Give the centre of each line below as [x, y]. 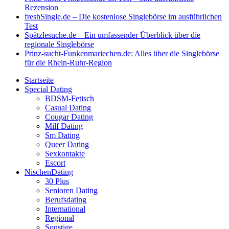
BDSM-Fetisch [70, 98]
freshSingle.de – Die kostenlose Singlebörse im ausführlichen [123, 17]
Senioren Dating [71, 190]
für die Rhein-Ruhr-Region [68, 63]
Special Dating [48, 89]
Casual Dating [68, 108]
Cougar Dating [69, 117]
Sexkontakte [65, 154]
